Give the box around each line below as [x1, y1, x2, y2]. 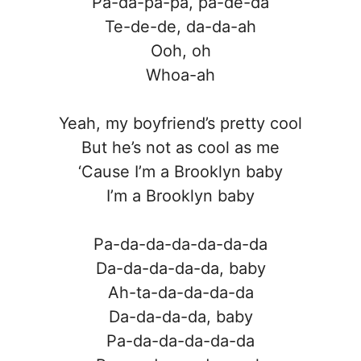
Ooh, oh [150, 40, 211, 60]
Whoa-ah [146, 64, 215, 85]
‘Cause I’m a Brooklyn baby [78, 161, 283, 181]
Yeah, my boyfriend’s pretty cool [59, 113, 302, 133]
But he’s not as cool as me [81, 137, 280, 157]
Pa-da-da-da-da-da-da [93, 234, 268, 254]
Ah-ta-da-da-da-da [107, 282, 254, 302]
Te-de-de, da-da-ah [105, 16, 256, 36]
